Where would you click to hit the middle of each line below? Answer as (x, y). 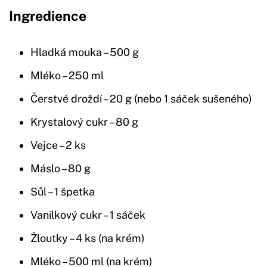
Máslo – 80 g (60, 169)
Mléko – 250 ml (67, 76)
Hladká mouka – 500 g (85, 52)
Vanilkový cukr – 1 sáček (88, 215)
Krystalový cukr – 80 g (84, 122)
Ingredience (48, 16)
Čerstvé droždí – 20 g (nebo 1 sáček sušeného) (141, 99)
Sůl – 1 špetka (63, 192)
